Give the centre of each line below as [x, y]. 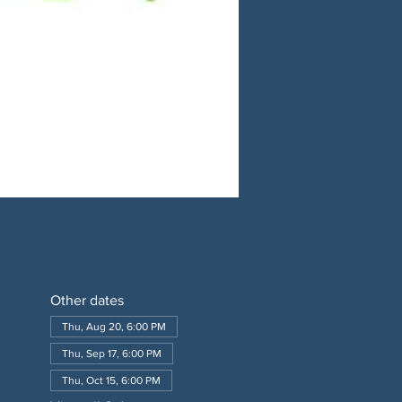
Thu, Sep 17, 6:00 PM [111, 354]
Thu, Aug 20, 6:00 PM [114, 327]
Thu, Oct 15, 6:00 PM [111, 380]
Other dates [87, 300]
